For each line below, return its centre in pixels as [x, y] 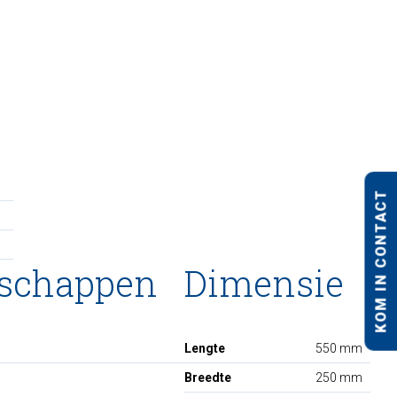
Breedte [208, 377]
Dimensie [264, 283]
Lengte [205, 348]
